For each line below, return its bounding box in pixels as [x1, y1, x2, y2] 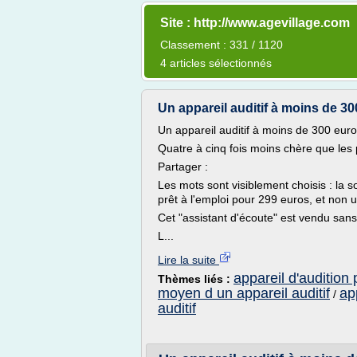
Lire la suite [158, 253, 219, 266]
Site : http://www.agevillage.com [160, 16, 350, 29]
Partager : [158, 160, 208, 173]
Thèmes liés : [158, 273, 233, 285]
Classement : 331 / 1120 [160, 38, 283, 51]
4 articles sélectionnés [160, 57, 272, 69]
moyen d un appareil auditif [158, 285, 330, 301]
